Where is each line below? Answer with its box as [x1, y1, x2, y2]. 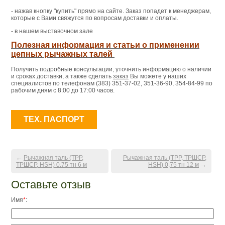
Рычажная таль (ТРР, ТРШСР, [123, 154, 206, 161]
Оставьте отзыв [11, 178, 91, 191]
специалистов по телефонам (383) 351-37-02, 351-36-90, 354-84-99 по [11, 79, 212, 87]
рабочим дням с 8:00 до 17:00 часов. [11, 86, 115, 94]
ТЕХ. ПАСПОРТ [24, 115, 84, 124]
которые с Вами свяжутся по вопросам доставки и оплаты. [11, 14, 178, 22]
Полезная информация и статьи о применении [11, 40, 199, 49]
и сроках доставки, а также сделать [11, 72, 113, 80]
